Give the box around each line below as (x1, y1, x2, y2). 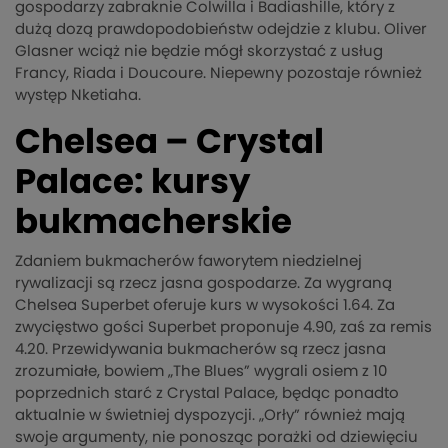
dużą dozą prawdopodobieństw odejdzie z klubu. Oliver (15, 22, 427, 38)
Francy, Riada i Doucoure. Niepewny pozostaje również (15, 66, 422, 82)
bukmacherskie (15, 206, 292, 241)
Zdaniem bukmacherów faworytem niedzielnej (15, 254, 362, 270)
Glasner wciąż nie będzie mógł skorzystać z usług (15, 44, 383, 60)
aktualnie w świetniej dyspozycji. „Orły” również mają (15, 408, 405, 424)
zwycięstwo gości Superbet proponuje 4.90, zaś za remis (15, 320, 432, 336)
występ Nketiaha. (15, 88, 141, 104)
